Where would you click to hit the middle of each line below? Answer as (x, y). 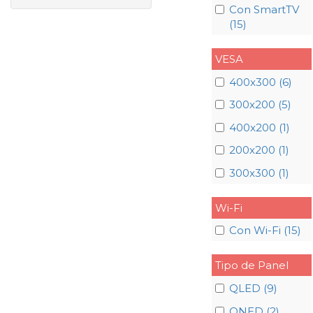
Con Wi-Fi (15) (265, 231)
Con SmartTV (264, 9)
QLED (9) (253, 288)
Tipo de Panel (252, 265)
